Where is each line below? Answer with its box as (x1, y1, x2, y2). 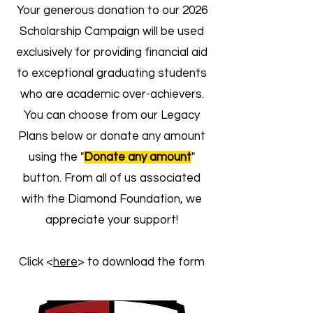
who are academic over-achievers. (20, 88, 204, 101)
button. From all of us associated (23, 172, 201, 184)
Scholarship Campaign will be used (20, 25, 204, 38)
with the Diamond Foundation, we (22, 193, 202, 205)
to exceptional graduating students (17, 67, 207, 80)
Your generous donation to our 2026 (16, 4, 208, 17)
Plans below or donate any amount (18, 130, 205, 143)
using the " (29, 151, 84, 163)
